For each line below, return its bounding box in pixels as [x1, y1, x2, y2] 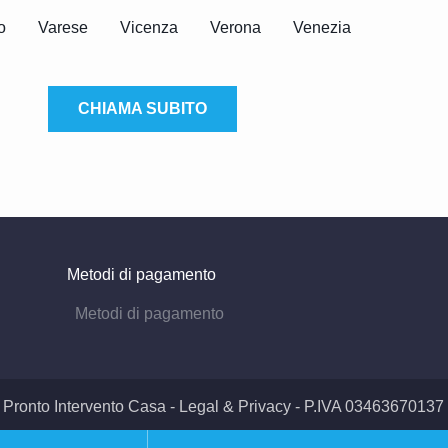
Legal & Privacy [178, 397, 291, 415]
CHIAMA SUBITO [77, 100, 207, 117]
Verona [210, 19, 261, 36]
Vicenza [120, 19, 178, 36]
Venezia [293, 19, 351, 36]
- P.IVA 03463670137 [290, 397, 444, 415]
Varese [38, 19, 88, 36]
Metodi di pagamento [67, 266, 217, 283]
